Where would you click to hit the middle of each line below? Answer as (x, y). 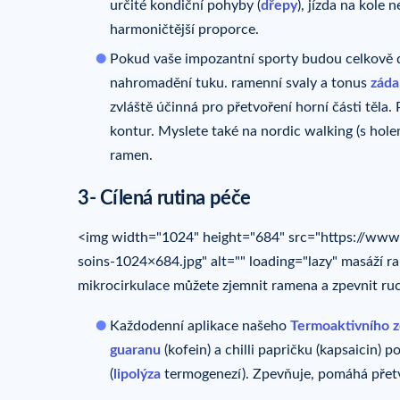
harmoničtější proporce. (184, 29)
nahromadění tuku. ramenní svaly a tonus (240, 83)
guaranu (135, 350)
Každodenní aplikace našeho (200, 326)
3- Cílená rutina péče (164, 198)
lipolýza (137, 375)
